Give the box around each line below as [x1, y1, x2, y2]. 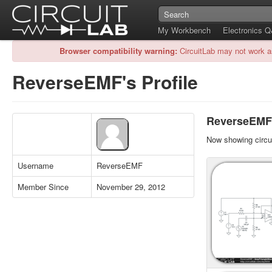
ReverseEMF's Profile [12, 69, 198, 95]
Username [18, 160, 53, 171]
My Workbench [158, 24, 211, 36]
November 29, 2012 [97, 181, 165, 192]
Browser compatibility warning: [59, 45, 177, 56]
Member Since [18, 181, 69, 192]
